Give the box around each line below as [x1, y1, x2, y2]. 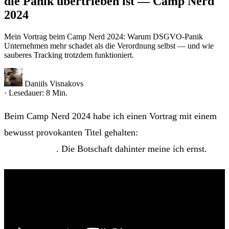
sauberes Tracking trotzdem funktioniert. [4, 50, 134, 59]
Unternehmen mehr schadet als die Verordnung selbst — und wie [4, 41, 214, 50]
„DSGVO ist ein [141, 127, 204, 138]
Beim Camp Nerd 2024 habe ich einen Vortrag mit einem [4, 110, 217, 121]
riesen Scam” [4, 143, 56, 154]
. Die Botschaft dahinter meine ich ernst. [56, 143, 207, 154]
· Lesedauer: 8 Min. [4, 88, 67, 97]
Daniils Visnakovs [25, 79, 83, 88]
